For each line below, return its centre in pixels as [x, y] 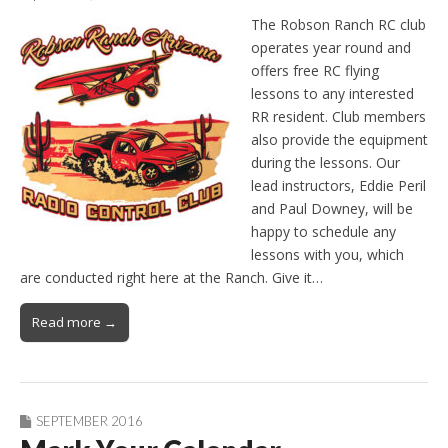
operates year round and [331, 47]
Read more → [74, 321]
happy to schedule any [323, 231]
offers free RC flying [315, 70]
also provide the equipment [339, 139]
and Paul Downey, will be [332, 208]
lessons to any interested [332, 93]
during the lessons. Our [325, 162]
